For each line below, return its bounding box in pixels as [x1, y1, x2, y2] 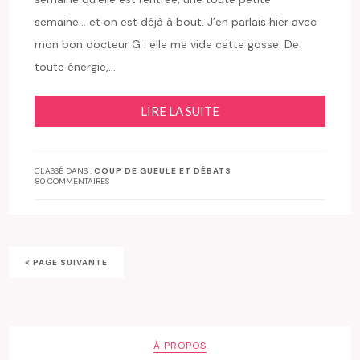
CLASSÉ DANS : [35, 165, 95, 176]
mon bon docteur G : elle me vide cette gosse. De [35, 36, 300, 51]
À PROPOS [153, 338, 207, 352]
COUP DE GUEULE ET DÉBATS [94, 165, 232, 176]
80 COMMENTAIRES [35, 175, 110, 186]
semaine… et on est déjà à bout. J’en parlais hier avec [35, 14, 317, 29]
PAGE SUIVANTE [31, 256, 108, 268]
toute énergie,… [35, 59, 117, 74]
